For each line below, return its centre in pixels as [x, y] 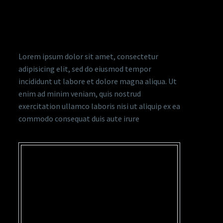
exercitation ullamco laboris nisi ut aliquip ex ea [99, 106]
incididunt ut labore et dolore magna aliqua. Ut [98, 81]
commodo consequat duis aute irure [79, 118]
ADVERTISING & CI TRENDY [93, 13]
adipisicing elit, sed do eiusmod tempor [85, 69]
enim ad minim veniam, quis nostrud [80, 94]
